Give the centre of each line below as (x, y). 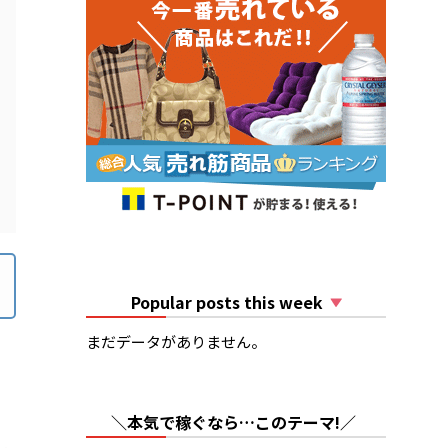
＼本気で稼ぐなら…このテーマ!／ (233, 422)
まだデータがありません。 (176, 342)
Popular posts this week (219, 302)
